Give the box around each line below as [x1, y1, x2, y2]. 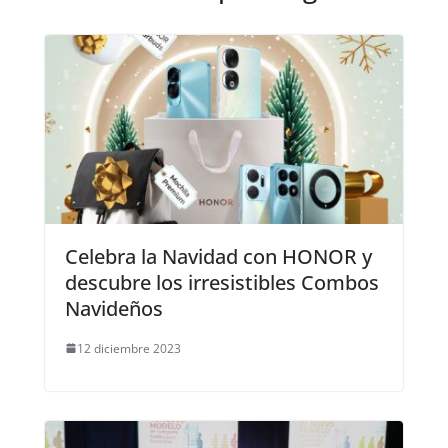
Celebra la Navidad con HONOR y [64, 242, 372, 270]
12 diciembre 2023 [76, 339, 181, 357]
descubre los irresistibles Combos [64, 268, 379, 296]
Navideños [64, 294, 163, 322]
